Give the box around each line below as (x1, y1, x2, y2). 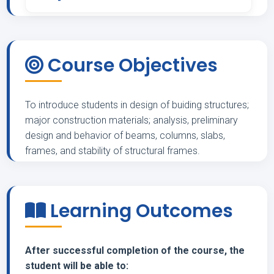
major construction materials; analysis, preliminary (25, 114, 238, 126)
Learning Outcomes (46, 198, 233, 224)
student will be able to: (25, 260, 128, 272)
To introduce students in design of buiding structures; (25, 99, 249, 111)
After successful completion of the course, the (25, 245, 245, 256)
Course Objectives (43, 53, 218, 78)
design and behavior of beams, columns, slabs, (25, 130, 225, 141)
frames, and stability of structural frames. (25, 145, 200, 157)
